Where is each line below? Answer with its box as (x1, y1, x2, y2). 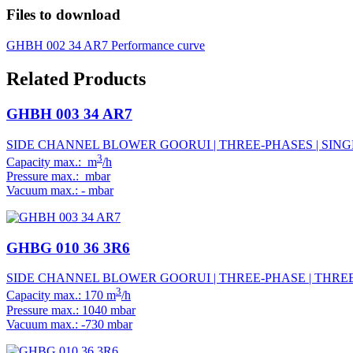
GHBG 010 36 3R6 (6, 239, 130, 256)
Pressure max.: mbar (6, 169, 110, 183)
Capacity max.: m (6, 154, 97, 169)
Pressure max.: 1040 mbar (6, 303, 136, 317)
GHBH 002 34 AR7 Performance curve (6, 38, 205, 52)
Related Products (6, 68, 146, 89)
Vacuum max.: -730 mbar (6, 317, 132, 331)
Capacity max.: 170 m (6, 288, 116, 303)
